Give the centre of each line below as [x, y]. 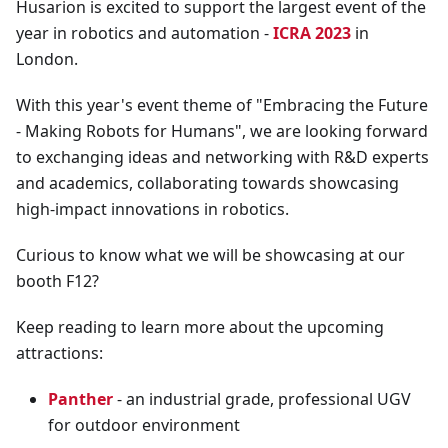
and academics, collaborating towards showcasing [207, 182]
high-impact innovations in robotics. [152, 208]
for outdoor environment [144, 424]
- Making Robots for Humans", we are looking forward [222, 130]
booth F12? [57, 280]
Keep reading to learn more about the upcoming [200, 326]
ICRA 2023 [312, 32]
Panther [80, 398]
